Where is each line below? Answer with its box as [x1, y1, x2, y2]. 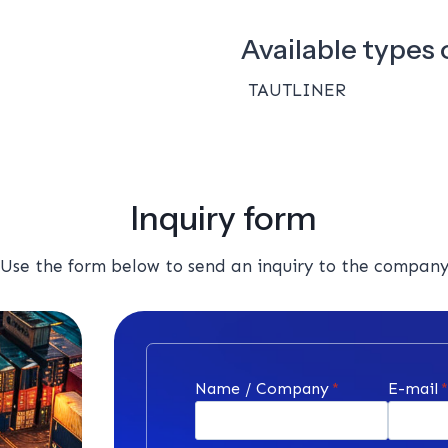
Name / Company [194, 378, 329, 398]
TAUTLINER [248, 79, 346, 100]
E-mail [388, 378, 439, 398]
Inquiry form [131, 197, 317, 238]
